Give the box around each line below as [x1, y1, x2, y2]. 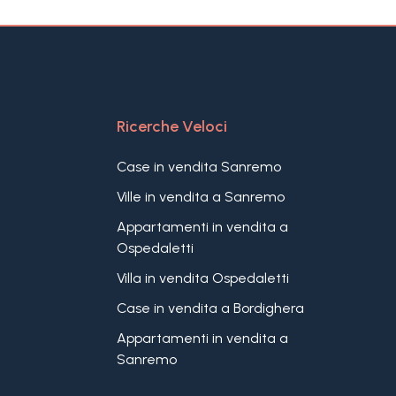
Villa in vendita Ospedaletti [116, 270, 289, 286]
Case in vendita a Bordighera [116, 300, 304, 316]
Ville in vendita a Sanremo [116, 188, 285, 205]
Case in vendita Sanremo [116, 158, 281, 175]
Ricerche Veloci [116, 117, 227, 136]
